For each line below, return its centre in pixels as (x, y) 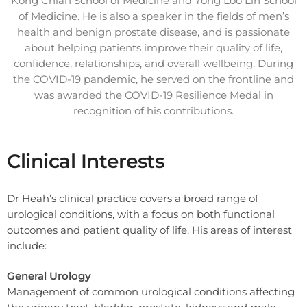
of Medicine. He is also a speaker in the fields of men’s (153, 16)
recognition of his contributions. (153, 111)
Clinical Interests (85, 161)
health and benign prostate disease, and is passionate (153, 32)
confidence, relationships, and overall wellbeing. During (153, 64)
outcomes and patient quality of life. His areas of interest (149, 230)
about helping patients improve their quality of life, (153, 48)
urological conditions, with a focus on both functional (141, 214)
